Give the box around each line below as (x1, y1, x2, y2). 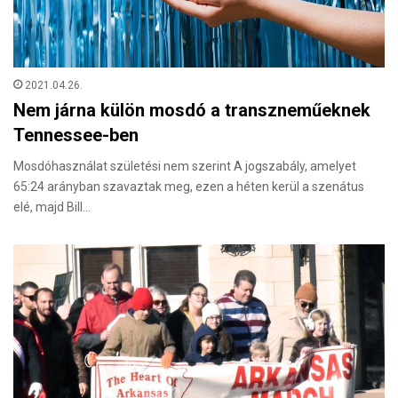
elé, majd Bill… (13, 199, 91, 214)
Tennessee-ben (13, 123, 139, 146)
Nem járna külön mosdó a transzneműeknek (13, 99, 370, 121)
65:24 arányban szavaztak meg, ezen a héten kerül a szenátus (13, 179, 364, 194)
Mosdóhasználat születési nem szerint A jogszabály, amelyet (13, 158, 356, 173)
